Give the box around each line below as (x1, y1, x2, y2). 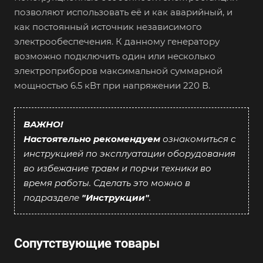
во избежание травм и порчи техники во (23, 163, 211, 174)
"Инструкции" (82, 192, 149, 203)
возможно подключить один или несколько (14, 50, 215, 62)
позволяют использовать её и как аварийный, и (14, 6, 232, 18)
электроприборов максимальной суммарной (14, 65, 222, 76)
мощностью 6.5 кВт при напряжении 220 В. (14, 80, 210, 91)
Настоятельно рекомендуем (23, 133, 160, 144)
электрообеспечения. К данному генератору (14, 36, 220, 47)
